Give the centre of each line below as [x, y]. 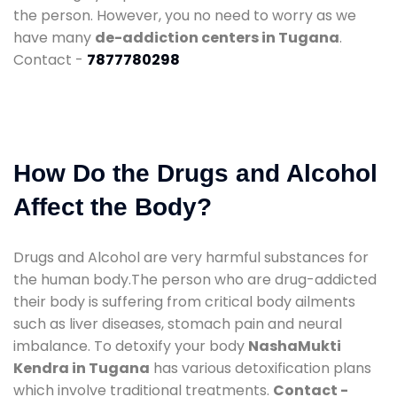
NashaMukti [295, 346]
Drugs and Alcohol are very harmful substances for [191, 257]
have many [54, 37]
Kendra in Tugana [82, 368]
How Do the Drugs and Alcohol [195, 173]
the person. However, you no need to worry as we [185, 15]
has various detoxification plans [261, 368]
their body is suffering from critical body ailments [184, 301]
